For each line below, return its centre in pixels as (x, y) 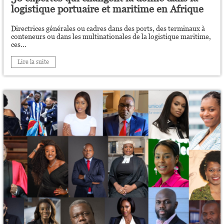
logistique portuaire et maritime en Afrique (107, 9)
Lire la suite (33, 62)
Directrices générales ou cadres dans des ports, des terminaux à (108, 28)
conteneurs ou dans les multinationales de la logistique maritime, (111, 36)
